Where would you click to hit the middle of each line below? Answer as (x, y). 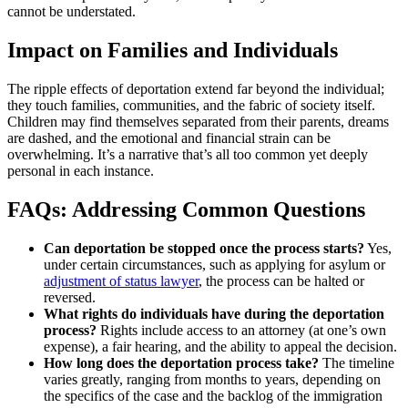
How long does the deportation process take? (181, 362)
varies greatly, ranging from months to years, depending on (212, 379)
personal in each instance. (81, 171)
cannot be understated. (71, 12)
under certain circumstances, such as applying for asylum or (214, 264)
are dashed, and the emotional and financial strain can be (169, 138)
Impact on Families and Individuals (173, 51)
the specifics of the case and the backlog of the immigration (213, 395)
